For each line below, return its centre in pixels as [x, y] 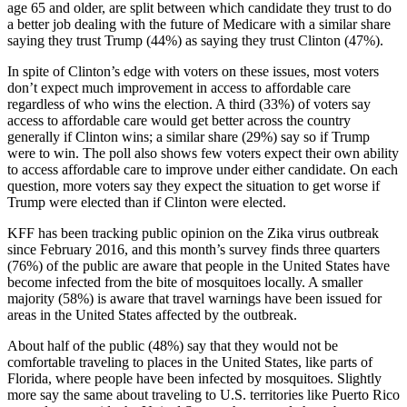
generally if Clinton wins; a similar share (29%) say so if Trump [189, 137]
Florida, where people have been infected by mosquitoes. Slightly [194, 379]
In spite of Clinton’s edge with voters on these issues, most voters [193, 72]
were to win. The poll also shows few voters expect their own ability [203, 154]
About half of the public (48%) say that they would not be [173, 346]
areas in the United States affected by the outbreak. [152, 315]
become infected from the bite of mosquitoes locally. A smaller [185, 283]
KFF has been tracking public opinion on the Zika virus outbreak [193, 233]
